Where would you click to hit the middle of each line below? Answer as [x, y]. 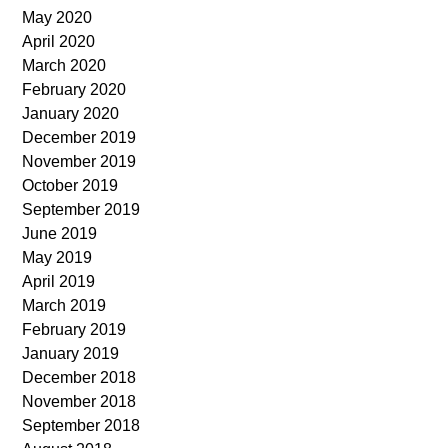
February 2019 [74, 329]
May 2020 [57, 17]
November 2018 [79, 401]
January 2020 [71, 113]
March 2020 [64, 65]
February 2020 [74, 89]
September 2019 [81, 209]
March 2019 [64, 305]
